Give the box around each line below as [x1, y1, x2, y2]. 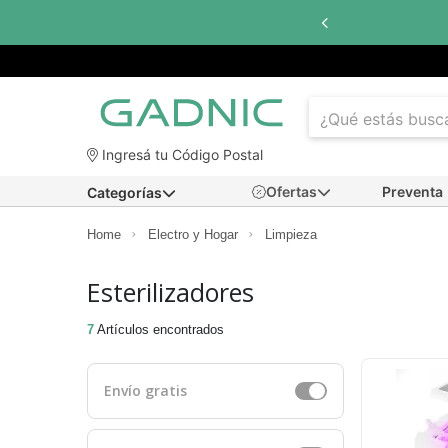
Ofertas [266, 183, 317, 201]
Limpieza [265, 227, 317, 243]
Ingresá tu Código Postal [98, 146, 263, 164]
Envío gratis [104, 381, 187, 401]
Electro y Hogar [148, 227, 238, 243]
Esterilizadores [87, 275, 254, 310]
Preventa [382, 183, 443, 201]
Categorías [87, 184, 162, 202]
